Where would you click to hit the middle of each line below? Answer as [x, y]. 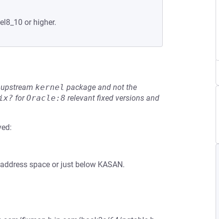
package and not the [101, 87]
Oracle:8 [46, 98]
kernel [50, 87]
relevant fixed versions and [112, 98]
